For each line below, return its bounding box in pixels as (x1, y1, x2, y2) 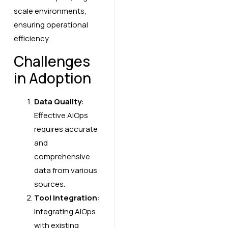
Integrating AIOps (34, 206, 96, 217)
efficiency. (13, 33, 50, 44)
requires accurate (34, 123, 98, 134)
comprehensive (34, 151, 90, 162)
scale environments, (13, 6, 87, 17)
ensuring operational (13, 19, 88, 31)
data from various (34, 164, 97, 176)
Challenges (13, 51, 90, 71)
